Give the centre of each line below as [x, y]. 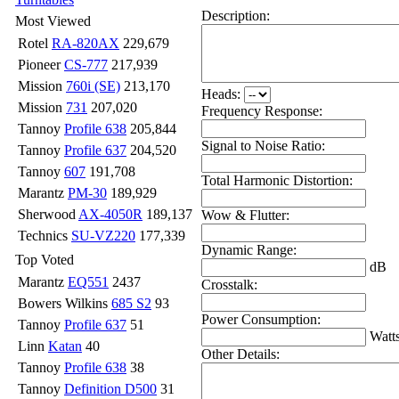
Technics [45, 236]
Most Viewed [53, 21]
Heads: [221, 94]
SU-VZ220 [103, 236]
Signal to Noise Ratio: [263, 145]
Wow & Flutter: [245, 215]
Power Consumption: [261, 319]
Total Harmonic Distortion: [277, 180]
